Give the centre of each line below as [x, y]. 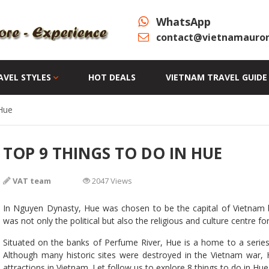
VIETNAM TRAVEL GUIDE [216, 77]
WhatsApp [183, 22]
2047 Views [111, 181]
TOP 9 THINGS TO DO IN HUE [113, 153]
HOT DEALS [112, 77]
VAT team [31, 181]
